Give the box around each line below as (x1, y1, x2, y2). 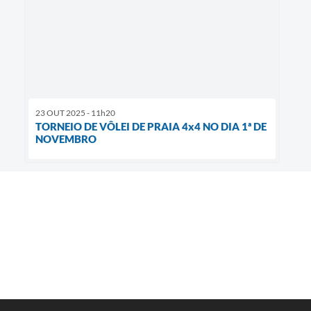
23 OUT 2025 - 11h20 (35, 108, 115, 119)
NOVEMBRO (35, 133, 96, 146)
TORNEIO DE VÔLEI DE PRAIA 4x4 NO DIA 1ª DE (35, 120, 267, 133)
